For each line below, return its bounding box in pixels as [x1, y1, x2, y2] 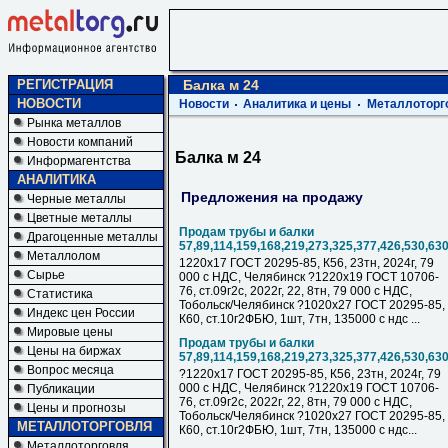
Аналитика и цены [243, 97, 351, 111]
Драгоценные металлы [27, 230, 158, 244]
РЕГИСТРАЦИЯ [17, 77, 113, 92]
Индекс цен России [27, 306, 135, 320]
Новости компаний [27, 135, 133, 149]
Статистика [27, 287, 93, 301]
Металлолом [27, 249, 100, 263]
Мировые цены [27, 325, 113, 339]
